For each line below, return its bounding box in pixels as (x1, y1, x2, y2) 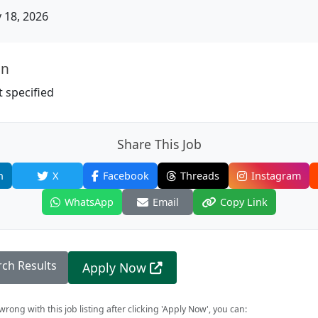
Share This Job (116, 136, 202, 153)
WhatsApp (65, 195, 114, 209)
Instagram (251, 169, 301, 182)
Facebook (102, 169, 149, 182)
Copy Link (220, 195, 268, 209)
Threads (180, 169, 219, 182)
